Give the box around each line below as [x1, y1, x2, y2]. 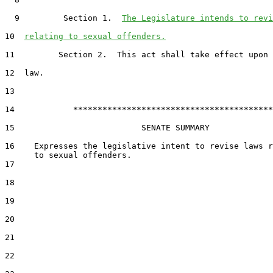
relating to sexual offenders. [24, 31, 166, 41]
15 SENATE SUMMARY [5, 122, 210, 132]
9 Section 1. [5, 13, 122, 23]
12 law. [5, 68, 44, 77]
